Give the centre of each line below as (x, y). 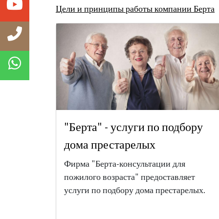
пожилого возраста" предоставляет (130, 177)
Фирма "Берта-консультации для (125, 164)
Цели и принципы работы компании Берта (135, 9)
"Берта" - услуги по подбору (133, 127)
